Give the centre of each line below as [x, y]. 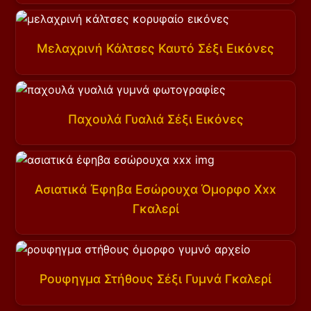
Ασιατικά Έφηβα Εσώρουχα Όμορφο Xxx [155, 189]
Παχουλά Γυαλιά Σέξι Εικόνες [155, 119]
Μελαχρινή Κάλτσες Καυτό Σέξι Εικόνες [155, 49]
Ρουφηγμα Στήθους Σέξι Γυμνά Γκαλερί [155, 279]
